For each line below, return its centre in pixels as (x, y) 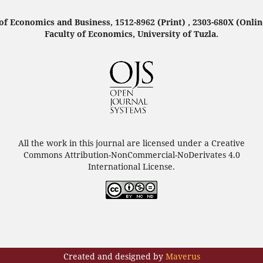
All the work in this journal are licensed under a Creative (131, 143)
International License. (131, 167)
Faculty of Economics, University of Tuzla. (131, 34)
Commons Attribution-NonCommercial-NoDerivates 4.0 (131, 155)
